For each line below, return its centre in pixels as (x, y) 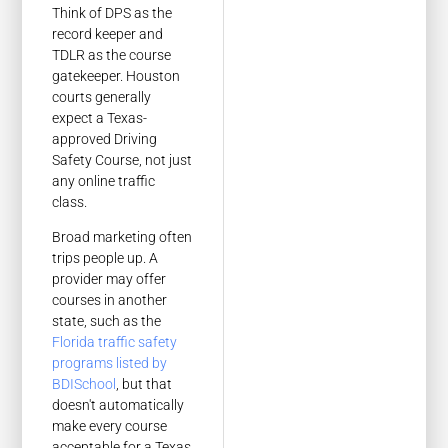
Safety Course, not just (122, 159)
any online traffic (104, 180)
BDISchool (84, 384)
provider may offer (109, 279)
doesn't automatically (118, 405)
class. (70, 201)
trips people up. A (105, 258)
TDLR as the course (112, 54)
